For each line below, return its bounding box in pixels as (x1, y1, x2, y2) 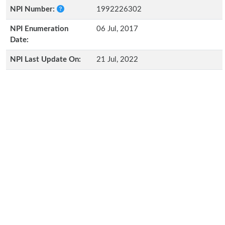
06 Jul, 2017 (96, 25, 138, 33)
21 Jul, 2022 (96, 56, 138, 63)
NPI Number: (10, 6, 57, 13)
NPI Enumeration (10, 25, 68, 33)
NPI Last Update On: (10, 56, 81, 63)
